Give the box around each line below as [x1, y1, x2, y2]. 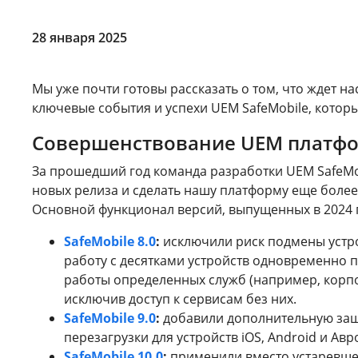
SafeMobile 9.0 [64, 308, 156, 327]
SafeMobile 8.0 [64, 232, 156, 250]
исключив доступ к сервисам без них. [64, 289, 296, 308]
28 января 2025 [32, 28, 127, 46]
